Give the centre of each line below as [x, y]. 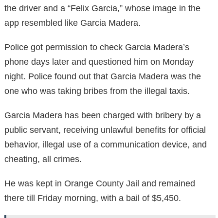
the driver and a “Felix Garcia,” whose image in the [102, 8]
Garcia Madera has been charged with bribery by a [103, 115]
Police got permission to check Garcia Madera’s [97, 47]
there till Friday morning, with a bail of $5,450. [93, 198]
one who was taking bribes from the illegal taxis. [97, 91]
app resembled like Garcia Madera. [73, 23]
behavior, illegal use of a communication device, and [106, 144]
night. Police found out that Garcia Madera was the [103, 76]
